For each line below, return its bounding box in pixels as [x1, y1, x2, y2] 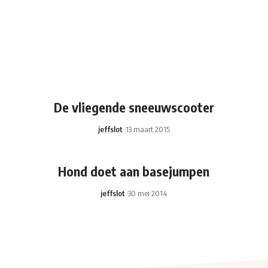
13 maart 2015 [125, 124, 170, 134]
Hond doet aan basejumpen [58, 162, 210, 179]
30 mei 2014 [128, 188, 167, 198]
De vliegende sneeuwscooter [53, 98, 214, 115]
